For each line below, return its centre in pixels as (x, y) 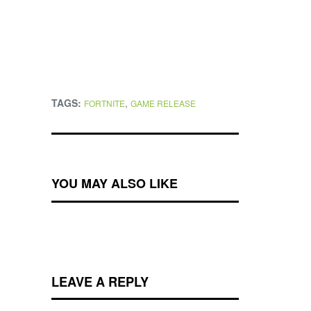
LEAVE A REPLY (100, 282)
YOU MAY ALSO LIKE (115, 184)
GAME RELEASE (163, 103)
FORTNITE (104, 103)
